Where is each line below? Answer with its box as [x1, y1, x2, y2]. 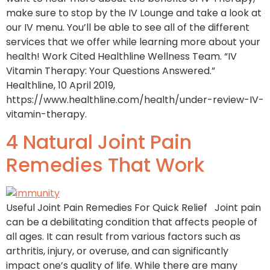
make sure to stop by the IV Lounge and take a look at [6, 6, 262, 20]
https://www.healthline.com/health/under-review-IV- [6, 93, 264, 107]
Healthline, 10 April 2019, [6, 78, 115, 93]
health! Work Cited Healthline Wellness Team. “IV [6, 49, 237, 64]
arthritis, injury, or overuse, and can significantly [6, 243, 228, 258]
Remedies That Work [6, 151, 204, 178]
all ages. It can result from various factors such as [6, 229, 240, 243]
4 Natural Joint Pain [6, 128, 192, 155]
